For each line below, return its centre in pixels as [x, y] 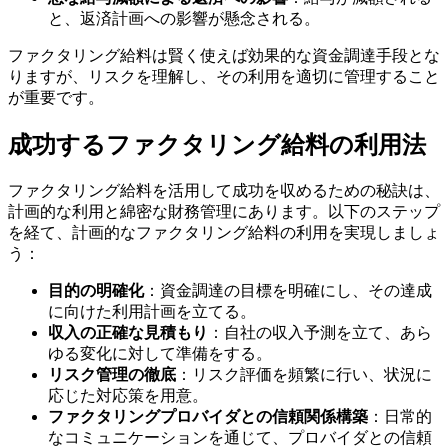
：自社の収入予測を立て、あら [320, 332]
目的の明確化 [96, 290]
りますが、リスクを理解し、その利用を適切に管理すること [224, 76]
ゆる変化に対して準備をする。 [160, 353]
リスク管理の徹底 [112, 374]
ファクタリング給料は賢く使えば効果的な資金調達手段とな [224, 55]
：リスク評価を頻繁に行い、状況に [304, 374]
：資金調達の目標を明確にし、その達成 [288, 290]
